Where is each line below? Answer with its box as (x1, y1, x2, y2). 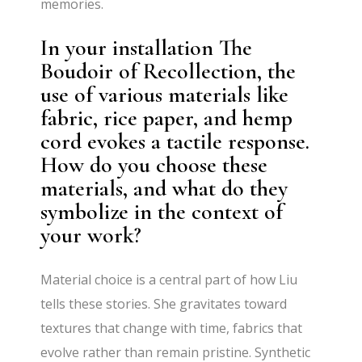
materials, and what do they (40, 174, 288, 202)
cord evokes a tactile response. (40, 127, 310, 155)
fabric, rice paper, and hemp (40, 103, 293, 132)
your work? (40, 221, 142, 249)
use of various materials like (40, 80, 289, 108)
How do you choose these (40, 150, 268, 179)
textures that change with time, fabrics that (40, 318, 303, 337)
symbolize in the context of (40, 197, 284, 225)
